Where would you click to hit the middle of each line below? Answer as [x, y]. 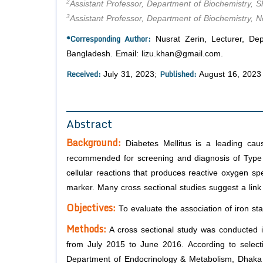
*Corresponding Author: [109, 39]
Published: [179, 74]
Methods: [86, 229]
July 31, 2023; [131, 75]
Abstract [89, 124]
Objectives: [91, 208]
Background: [96, 143]
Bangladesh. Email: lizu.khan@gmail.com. [145, 54]
